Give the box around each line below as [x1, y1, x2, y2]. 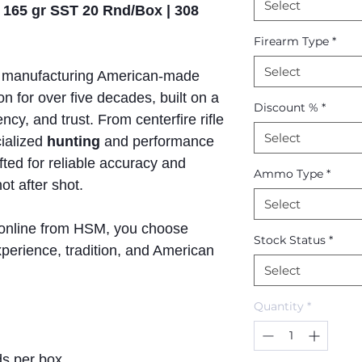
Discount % [254, 100, 318, 116]
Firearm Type [254, 34, 329, 49]
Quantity [254, 299, 304, 314]
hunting [47, 133, 100, 150]
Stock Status [254, 233, 326, 248]
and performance [100, 133, 214, 150]
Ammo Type [254, 166, 323, 182]
